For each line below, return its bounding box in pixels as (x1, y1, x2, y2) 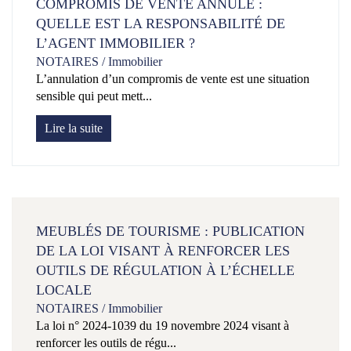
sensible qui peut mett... (36, 89, 152, 103)
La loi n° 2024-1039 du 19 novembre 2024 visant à (36, 319, 289, 333)
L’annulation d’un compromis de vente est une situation (36, 72, 309, 86)
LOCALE (36, 282, 92, 299)
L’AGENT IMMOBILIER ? (36, 35, 195, 52)
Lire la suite (45, 121, 103, 136)
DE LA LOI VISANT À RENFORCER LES (36, 243, 290, 259)
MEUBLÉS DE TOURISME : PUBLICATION (36, 223, 305, 240)
